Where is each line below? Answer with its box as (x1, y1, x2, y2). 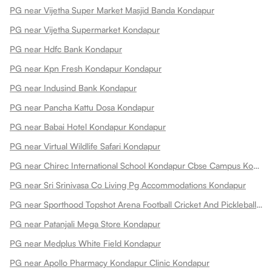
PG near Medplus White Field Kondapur (10, 237, 161, 248)
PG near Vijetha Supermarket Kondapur (10, 24, 160, 35)
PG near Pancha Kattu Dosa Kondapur (10, 101, 154, 112)
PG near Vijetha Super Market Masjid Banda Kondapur (10, 4, 214, 15)
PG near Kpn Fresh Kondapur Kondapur (10, 63, 161, 73)
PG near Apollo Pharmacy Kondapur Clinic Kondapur (10, 257, 209, 268)
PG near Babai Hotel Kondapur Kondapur (10, 121, 166, 132)
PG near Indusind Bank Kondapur (10, 82, 137, 93)
